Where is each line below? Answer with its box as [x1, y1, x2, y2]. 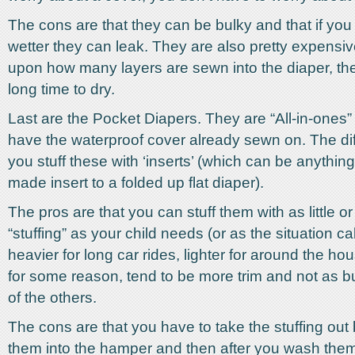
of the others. [8, 289, 97, 306]
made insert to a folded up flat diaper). [8, 174, 264, 191]
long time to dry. [8, 81, 115, 97]
